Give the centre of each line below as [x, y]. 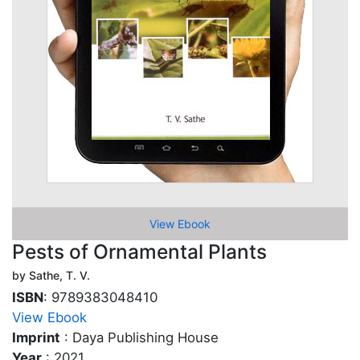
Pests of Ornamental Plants [139, 252]
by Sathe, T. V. [51, 275]
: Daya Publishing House [139, 337]
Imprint [36, 337]
